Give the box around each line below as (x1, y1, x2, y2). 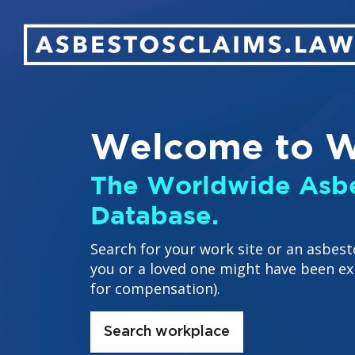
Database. (90, 200, 219, 229)
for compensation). (90, 278, 220, 298)
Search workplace (104, 324, 230, 339)
